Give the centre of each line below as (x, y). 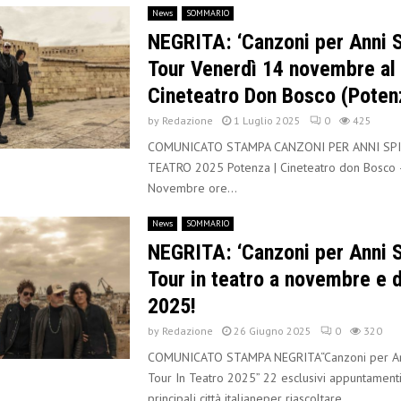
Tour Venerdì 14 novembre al (271, 69)
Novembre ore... (192, 188)
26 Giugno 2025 (272, 331)
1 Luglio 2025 (267, 120)
